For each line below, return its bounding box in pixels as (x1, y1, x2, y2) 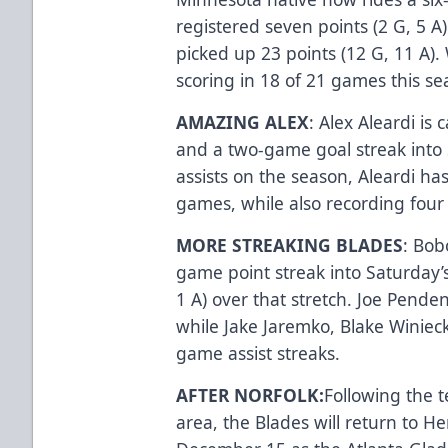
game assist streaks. (176, 340, 346, 365)
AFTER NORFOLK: (176, 382, 325, 407)
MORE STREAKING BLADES (176, 232, 404, 257)
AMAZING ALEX (176, 109, 310, 134)
